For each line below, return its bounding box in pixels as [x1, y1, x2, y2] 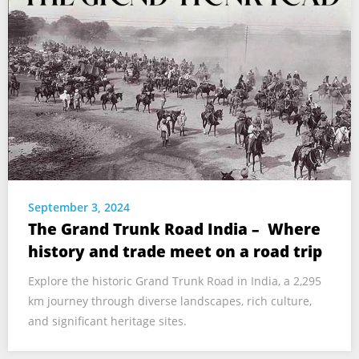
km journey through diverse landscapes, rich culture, [28, 293, 312, 309]
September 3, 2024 [28, 200, 130, 216]
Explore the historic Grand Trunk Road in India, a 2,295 [28, 273, 321, 289]
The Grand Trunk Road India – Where [28, 219, 321, 240]
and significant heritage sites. [28, 313, 187, 329]
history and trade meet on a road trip [28, 241, 322, 263]
